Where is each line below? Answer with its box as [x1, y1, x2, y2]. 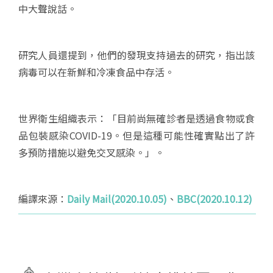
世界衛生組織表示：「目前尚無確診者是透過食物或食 [18, 111, 255, 126]
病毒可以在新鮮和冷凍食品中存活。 [18, 65, 174, 79]
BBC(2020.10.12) [177, 191, 252, 206]
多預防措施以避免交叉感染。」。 [18, 145, 165, 160]
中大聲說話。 [18, 1, 77, 16]
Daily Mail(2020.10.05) [67, 191, 167, 206]
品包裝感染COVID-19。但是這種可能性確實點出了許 [18, 128, 255, 143]
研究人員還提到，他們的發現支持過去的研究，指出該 [18, 48, 255, 62]
